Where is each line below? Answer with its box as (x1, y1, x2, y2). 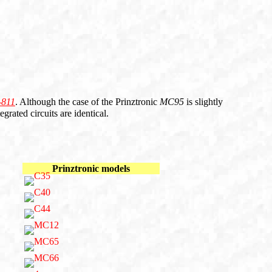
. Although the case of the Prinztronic (15, 97, 160, 107)
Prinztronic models (52, 163, 130, 174)
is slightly (184, 97, 223, 107)
